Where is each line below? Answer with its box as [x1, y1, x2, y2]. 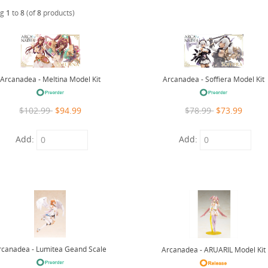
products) [41, 8, 75, 19]
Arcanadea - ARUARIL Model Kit [162, 245, 266, 255]
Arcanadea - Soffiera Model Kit [163, 74, 265, 85]
